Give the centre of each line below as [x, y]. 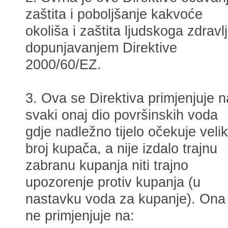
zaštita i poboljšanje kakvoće [114, 14]
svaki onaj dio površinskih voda [122, 115]
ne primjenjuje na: [80, 216]
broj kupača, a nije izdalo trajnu [121, 149]
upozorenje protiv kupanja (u [113, 182]
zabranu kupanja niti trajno [107, 165]
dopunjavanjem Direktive [101, 48]
